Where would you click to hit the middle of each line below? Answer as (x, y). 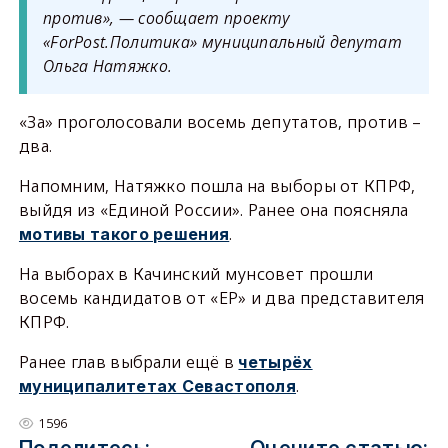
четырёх (275, 362)
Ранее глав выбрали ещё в (128, 362)
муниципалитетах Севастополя (157, 386)
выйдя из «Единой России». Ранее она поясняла (213, 210)
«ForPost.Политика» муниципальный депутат (222, 42)
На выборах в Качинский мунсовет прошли (196, 274)
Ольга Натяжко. (107, 66)
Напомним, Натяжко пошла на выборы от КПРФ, (217, 186)
